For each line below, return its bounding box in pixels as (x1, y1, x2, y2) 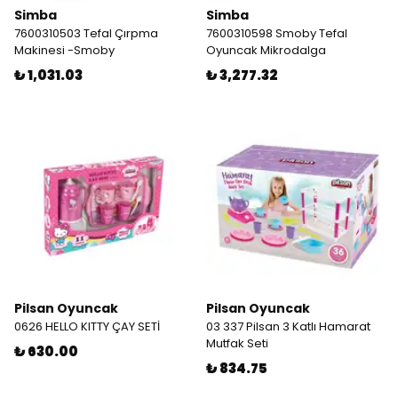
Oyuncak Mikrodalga (206, 42, 326, 59)
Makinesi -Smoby (14, 42, 115, 59)
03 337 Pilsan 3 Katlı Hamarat (206, 318, 370, 335)
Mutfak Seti (206, 335, 268, 352)
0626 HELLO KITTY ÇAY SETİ (14, 318, 160, 335)
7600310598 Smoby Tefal (206, 25, 347, 42)
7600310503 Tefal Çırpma (14, 25, 158, 42)
